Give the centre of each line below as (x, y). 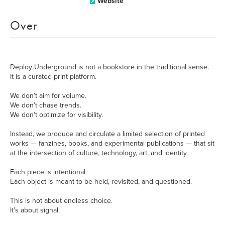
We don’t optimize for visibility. (57, 115)
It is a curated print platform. (53, 77)
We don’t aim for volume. (48, 96)
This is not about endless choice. (61, 201)
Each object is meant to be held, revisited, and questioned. (101, 182)
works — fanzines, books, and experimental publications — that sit (112, 143)
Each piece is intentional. (48, 172)
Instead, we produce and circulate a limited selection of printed (107, 134)
